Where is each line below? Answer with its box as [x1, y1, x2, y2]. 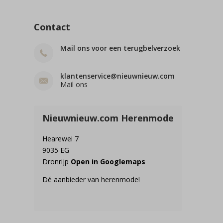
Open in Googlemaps [71, 157, 145, 167]
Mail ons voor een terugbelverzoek [60, 43, 180, 53]
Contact [34, 21, 70, 33]
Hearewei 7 [42, 134, 79, 144]
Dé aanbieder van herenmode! [42, 175, 140, 185]
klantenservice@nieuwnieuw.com [60, 71, 175, 81]
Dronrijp [42, 157, 71, 167]
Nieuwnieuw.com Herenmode [42, 112, 174, 124]
